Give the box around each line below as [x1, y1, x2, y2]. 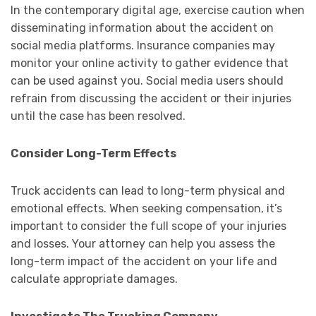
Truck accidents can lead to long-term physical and [11, 184, 285, 198]
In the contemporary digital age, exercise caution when [11, 4, 305, 18]
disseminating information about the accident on [11, 21, 274, 35]
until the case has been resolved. [11, 109, 186, 123]
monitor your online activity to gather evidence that [11, 56, 288, 71]
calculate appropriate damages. [11, 272, 178, 286]
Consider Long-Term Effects [11, 147, 176, 161]
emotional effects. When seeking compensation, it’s [11, 202, 282, 216]
